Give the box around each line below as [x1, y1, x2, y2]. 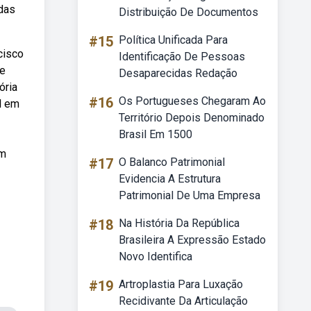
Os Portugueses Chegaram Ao [119, 94, 266, 108]
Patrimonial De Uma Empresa [119, 189, 260, 202]
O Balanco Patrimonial [119, 155, 225, 169]
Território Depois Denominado [119, 111, 264, 124]
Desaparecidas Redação [119, 67, 237, 80]
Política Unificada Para [119, 33, 228, 47]
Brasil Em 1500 [119, 128, 192, 141]
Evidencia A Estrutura [119, 172, 221, 185]
